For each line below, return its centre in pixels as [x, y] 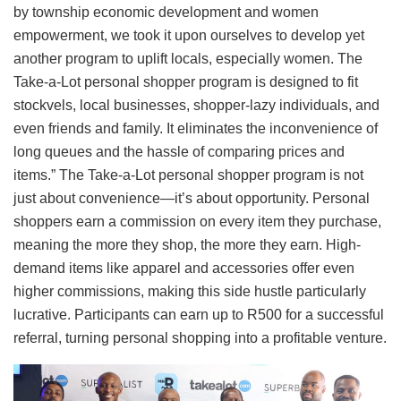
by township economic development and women [166, 12]
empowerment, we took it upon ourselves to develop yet [189, 35]
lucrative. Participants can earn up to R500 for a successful [199, 314]
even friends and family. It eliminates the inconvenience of [196, 128]
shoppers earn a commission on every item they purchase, [197, 221]
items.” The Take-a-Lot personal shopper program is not [188, 175]
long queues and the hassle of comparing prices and [179, 151]
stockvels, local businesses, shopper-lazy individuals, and [196, 105]
